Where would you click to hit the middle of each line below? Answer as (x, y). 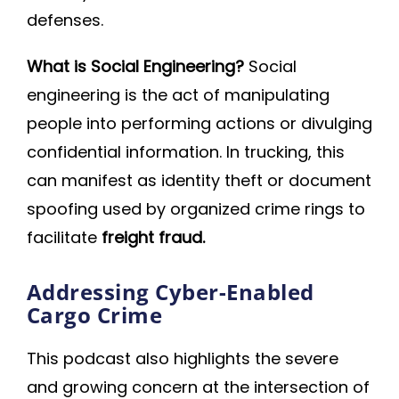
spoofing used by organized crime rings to (196, 209)
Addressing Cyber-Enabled (171, 292)
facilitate (62, 237)
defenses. (65, 20)
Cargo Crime (95, 315)
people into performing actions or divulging (199, 123)
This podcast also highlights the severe (183, 358)
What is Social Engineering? (135, 66)
